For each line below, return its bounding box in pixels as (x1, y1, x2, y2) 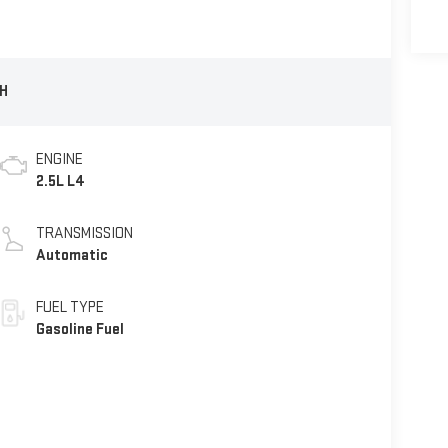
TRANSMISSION (35, 224, 133, 244)
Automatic (35, 246, 108, 266)
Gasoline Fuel (35, 320, 124, 340)
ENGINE (35, 150, 83, 170)
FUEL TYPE (35, 298, 104, 318)
